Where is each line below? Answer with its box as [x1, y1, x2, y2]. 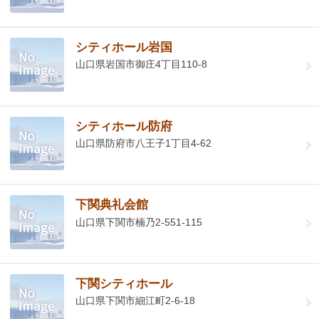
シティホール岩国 [75, 41, 173, 55]
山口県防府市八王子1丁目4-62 [75, 137, 212, 149]
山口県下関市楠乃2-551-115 [75, 216, 203, 228]
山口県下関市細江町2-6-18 [75, 295, 196, 307]
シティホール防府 [75, 119, 173, 133]
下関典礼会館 [75, 198, 149, 212]
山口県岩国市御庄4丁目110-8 [75, 58, 208, 70]
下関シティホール [75, 276, 173, 291]
